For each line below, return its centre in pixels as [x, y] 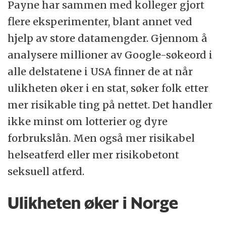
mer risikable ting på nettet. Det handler [110, 105]
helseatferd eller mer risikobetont [94, 155]
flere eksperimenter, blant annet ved [100, 22]
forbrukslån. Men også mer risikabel [101, 138]
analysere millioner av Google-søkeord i [110, 55]
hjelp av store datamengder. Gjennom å [108, 38]
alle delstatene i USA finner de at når [100, 72]
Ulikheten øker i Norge [93, 203]
